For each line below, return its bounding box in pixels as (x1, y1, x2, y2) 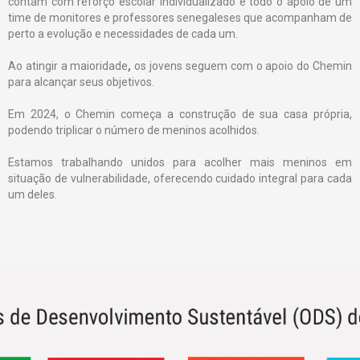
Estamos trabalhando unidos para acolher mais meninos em (8, 156, 352, 170)
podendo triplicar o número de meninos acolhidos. (8, 124, 262, 137)
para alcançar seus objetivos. (8, 76, 154, 89)
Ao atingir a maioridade (8, 59, 129, 73)
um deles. (8, 188, 57, 202)
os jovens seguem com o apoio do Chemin (131, 59, 353, 73)
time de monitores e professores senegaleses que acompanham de (8, 11, 352, 25)
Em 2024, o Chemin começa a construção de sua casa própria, (8, 108, 352, 121)
